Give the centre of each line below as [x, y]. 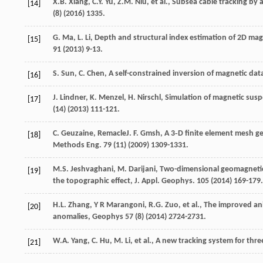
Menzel [111, 97]
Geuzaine [77, 133]
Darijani [142, 169]
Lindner [73, 97]
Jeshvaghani [92, 169]
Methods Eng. [77, 145]
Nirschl [149, 97]
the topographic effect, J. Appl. [107, 181]
